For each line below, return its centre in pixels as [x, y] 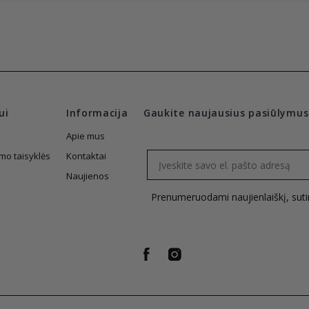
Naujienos [87, 176]
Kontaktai [86, 156]
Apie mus [85, 136]
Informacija [97, 113]
